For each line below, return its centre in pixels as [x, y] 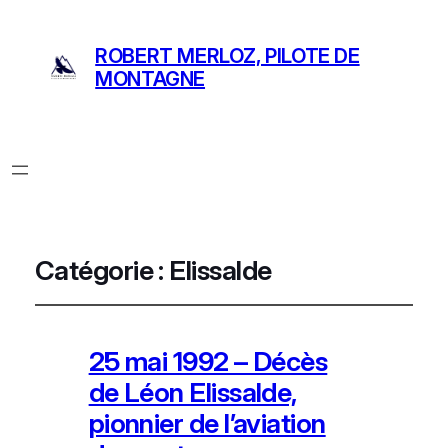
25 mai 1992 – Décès [208, 361]
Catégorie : [102, 270]
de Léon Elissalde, [193, 392]
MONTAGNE [150, 79]
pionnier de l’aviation [207, 423]
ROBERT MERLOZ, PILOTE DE [227, 56]
